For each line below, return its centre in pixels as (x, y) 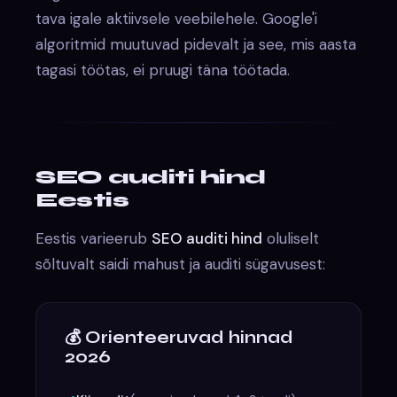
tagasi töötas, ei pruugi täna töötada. (163, 70)
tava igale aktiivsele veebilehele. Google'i (177, 18)
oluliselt (291, 238)
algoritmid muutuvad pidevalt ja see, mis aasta (196, 44)
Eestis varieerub (94, 238)
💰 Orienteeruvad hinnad (179, 337)
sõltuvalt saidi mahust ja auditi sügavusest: (181, 264)
